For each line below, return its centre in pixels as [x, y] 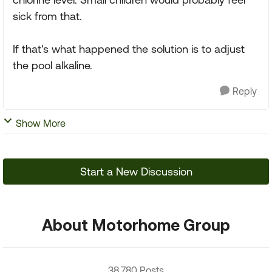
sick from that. [47, 16]
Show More [41, 123]
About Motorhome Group [136, 225]
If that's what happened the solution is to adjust [129, 49]
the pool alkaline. [53, 65]
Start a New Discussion [136, 172]
